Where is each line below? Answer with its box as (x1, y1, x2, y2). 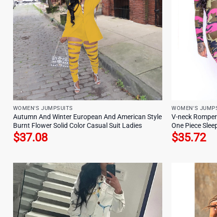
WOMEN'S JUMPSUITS (13, 105, 73, 112)
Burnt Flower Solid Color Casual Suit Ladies (13, 121, 142, 130)
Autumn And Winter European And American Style (13, 112, 162, 121)
